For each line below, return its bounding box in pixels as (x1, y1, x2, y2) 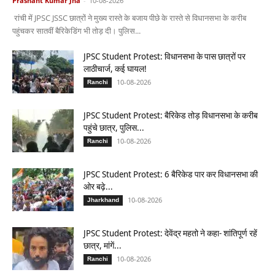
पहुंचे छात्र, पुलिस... (83, 122, 144, 134)
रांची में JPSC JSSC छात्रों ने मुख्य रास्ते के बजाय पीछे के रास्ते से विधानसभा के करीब (12, 12, 246, 24)
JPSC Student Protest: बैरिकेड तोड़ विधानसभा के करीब (83, 109, 258, 122)
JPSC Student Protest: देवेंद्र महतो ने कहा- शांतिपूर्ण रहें (83, 227, 257, 239)
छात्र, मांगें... (83, 239, 122, 252)
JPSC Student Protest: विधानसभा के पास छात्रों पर (83, 50, 246, 63)
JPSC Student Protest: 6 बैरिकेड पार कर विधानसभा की (83, 168, 258, 180)
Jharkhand (87, 196, 119, 204)
